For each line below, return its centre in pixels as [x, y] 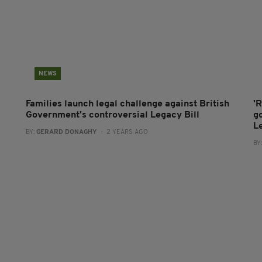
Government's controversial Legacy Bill [112, 115]
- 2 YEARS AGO [122, 132]
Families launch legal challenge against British [127, 104]
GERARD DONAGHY [66, 132]
